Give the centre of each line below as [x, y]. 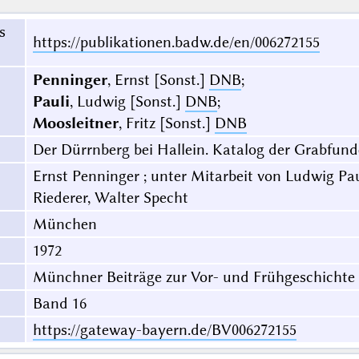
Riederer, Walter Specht [110, 198]
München [65, 224]
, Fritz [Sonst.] [166, 123]
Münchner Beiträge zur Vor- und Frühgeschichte [194, 277]
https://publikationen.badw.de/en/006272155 [176, 42]
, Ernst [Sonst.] [158, 80]
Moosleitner [75, 123]
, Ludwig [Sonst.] [127, 102]
